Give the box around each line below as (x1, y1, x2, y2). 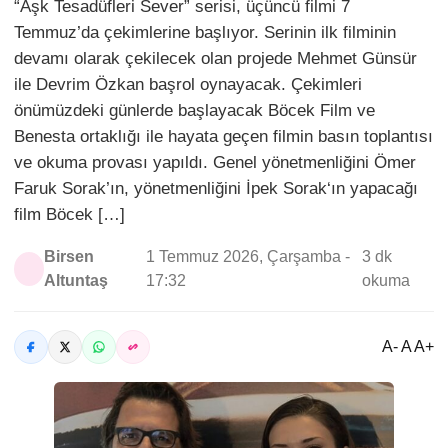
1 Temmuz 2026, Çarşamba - (145, 248, 350, 265)
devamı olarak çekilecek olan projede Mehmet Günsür (14, 49, 417, 68)
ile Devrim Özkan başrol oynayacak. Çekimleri (14, 75, 362, 94)
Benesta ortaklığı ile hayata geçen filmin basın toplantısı (14, 127, 433, 146)
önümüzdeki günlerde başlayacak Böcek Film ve (14, 101, 375, 120)
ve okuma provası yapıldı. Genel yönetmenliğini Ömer (14, 153, 416, 172)
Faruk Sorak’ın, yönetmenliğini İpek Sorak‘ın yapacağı (14, 179, 418, 198)
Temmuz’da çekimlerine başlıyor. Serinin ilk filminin (14, 23, 396, 42)
